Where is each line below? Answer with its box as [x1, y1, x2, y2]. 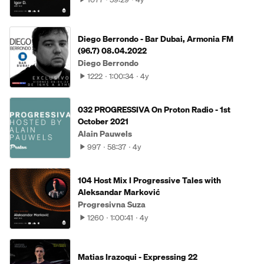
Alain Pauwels [78, 127, 132, 140]
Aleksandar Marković [78, 186, 160, 199]
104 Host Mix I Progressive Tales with [78, 174, 221, 187]
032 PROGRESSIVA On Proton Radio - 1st [78, 103, 230, 116]
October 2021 [78, 115, 128, 128]
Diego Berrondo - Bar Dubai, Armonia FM [78, 32, 233, 45]
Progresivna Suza [78, 198, 146, 211]
